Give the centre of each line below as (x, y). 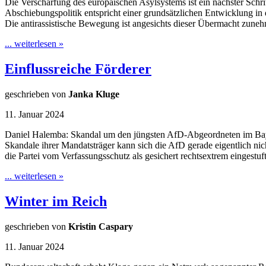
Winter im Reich (56, 201)
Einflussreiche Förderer (78, 69)
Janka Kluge (94, 94)
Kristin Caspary (101, 226)
